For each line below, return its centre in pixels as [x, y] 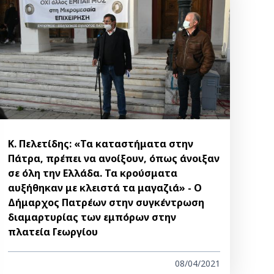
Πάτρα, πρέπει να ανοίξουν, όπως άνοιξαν [114, 159]
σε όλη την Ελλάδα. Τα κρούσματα [93, 173]
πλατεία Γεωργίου [53, 232]
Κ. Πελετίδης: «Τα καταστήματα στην [101, 144]
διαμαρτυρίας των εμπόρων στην [92, 217]
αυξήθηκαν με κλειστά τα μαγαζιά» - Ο [105, 188]
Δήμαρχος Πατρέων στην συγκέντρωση [106, 203]
